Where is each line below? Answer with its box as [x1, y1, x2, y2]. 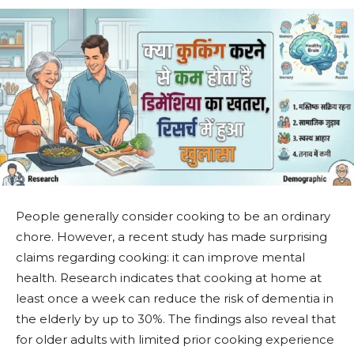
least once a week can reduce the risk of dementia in [16, 290, 333, 306]
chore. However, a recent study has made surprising [16, 228, 327, 244]
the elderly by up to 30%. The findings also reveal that [16, 311, 336, 326]
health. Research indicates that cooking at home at [16, 269, 322, 285]
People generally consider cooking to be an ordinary [16, 208, 330, 224]
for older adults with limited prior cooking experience [16, 331, 334, 347]
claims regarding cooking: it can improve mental [16, 249, 305, 265]
